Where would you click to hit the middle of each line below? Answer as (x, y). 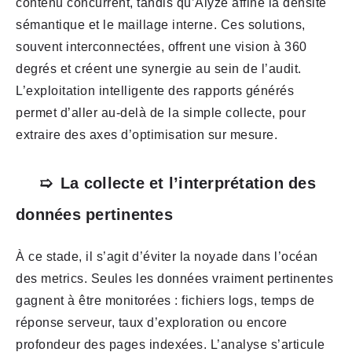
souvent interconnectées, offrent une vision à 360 (161, 47)
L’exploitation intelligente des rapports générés (155, 91)
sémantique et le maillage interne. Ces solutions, (161, 25)
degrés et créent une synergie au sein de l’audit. (159, 69)
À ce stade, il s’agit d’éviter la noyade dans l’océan (167, 257)
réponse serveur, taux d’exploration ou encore (152, 323)
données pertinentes (94, 215)
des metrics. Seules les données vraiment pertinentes (174, 279)
